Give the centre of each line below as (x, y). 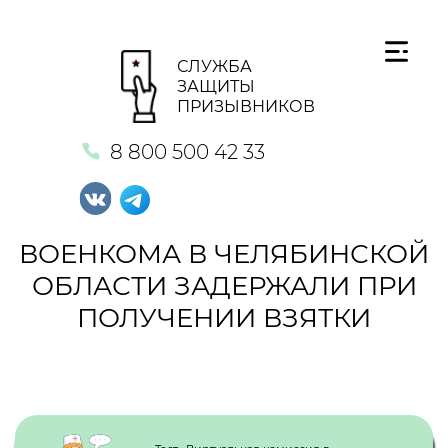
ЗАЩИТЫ (216, 86)
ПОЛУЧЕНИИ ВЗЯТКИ (224, 318)
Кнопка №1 (72, 405)
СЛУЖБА (214, 66)
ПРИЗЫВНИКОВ (246, 106)
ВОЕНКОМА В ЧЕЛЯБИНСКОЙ (224, 254)
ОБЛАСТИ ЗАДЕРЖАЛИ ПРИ (224, 286)
